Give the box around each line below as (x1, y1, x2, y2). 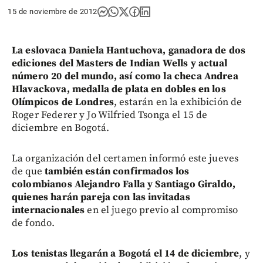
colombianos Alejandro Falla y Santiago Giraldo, (12, 177, 236, 191)
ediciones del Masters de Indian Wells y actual (12, 56, 227, 70)
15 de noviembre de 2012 (8, 6, 97, 16)
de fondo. (12, 216, 55, 230)
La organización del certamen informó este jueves (12, 151, 239, 165)
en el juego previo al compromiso (85, 203, 238, 217)
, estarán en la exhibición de (114, 95, 242, 109)
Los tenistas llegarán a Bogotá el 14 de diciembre (12, 247, 240, 260)
